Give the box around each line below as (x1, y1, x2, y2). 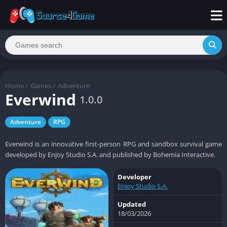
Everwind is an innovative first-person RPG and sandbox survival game (5, 139, 222, 148)
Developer (118, 172, 152, 181)
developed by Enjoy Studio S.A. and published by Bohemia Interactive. (5, 149, 215, 159)
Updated (118, 199, 146, 209)
